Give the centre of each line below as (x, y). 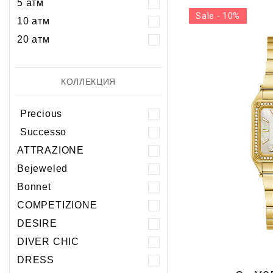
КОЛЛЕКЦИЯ (88, 82)
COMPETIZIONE (57, 205)
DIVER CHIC (48, 242)
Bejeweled (43, 169)
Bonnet (34, 187)
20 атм (34, 40)
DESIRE (37, 224)
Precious (40, 114)
